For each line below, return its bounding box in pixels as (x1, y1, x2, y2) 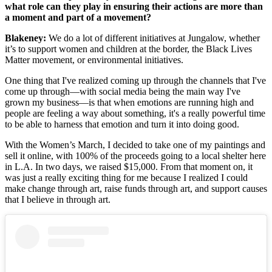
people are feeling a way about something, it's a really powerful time (5, 108, 265, 119)
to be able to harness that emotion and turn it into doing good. (5, 119, 242, 130)
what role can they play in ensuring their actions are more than (5, 1, 263, 12)
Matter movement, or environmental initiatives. (5, 55, 186, 66)
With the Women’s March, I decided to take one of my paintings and (5, 140, 265, 151)
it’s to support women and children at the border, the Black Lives (5, 44, 252, 55)
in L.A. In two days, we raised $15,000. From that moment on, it (5, 161, 253, 172)
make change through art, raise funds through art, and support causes (5, 183, 267, 194)
